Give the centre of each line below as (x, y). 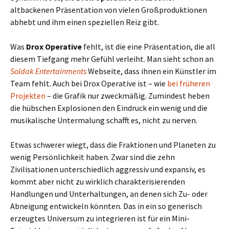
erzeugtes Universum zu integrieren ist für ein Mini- (100, 218)
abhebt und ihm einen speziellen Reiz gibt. (85, 22)
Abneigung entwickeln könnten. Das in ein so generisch (106, 206)
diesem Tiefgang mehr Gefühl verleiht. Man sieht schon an (112, 59)
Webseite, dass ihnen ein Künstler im (151, 71)
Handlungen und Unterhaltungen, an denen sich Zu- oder (109, 194)
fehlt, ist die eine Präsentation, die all (148, 47)
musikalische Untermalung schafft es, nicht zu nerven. (104, 120)
